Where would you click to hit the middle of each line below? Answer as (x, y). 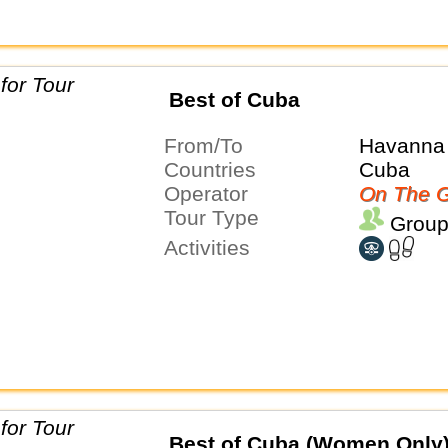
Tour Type (216, 217)
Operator (213, 193)
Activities (213, 247)
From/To (209, 145)
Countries (217, 169)
